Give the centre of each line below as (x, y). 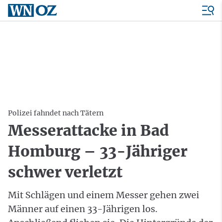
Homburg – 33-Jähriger (98, 151)
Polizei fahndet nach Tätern (56, 113)
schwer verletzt (65, 172)
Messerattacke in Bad (88, 130)
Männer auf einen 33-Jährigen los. (83, 209)
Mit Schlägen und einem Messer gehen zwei (104, 195)
